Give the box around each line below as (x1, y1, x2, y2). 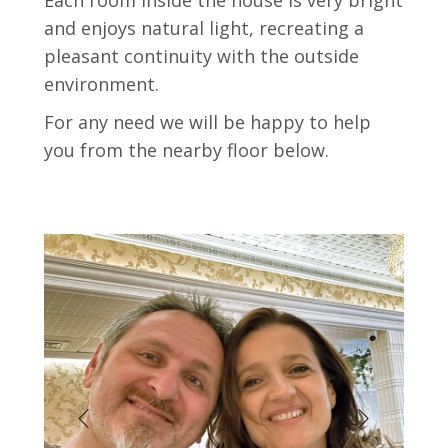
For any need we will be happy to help (44, 110, 371, 134)
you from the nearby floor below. (44, 138, 329, 162)
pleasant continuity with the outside (44, 44, 359, 68)
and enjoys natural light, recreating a (44, 16, 364, 40)
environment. (44, 72, 159, 96)
